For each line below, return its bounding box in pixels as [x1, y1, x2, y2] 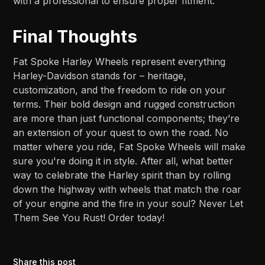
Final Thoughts [12, 25, 138, 47]
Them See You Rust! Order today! [13, 211, 165, 224]
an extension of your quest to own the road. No [13, 126, 229, 138]
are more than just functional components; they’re [13, 112, 240, 124]
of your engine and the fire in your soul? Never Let [13, 197, 244, 209]
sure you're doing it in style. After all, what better [13, 154, 234, 167]
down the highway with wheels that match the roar [13, 183, 242, 195]
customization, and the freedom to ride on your [13, 83, 227, 96]
